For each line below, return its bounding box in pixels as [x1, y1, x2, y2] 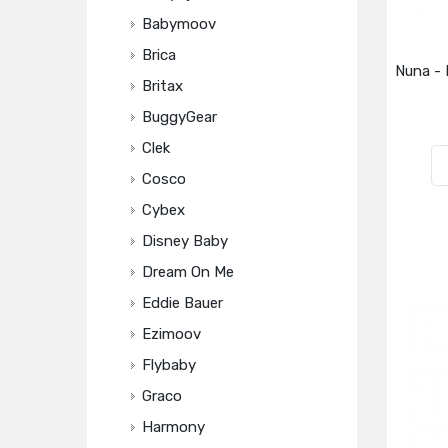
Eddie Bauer [142, 294, 223, 312]
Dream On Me [142, 263, 234, 281]
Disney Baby [142, 232, 228, 250]
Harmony [142, 418, 205, 436]
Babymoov [142, 15, 216, 33]
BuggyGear [142, 108, 217, 126]
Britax [142, 77, 183, 95]
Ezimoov [142, 325, 201, 343]
